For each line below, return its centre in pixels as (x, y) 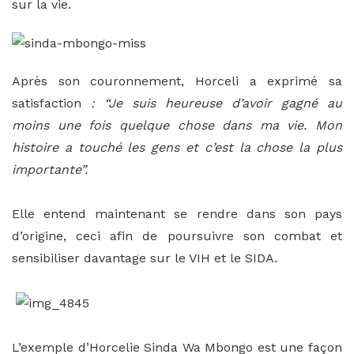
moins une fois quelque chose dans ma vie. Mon (177, 126)
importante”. (54, 170)
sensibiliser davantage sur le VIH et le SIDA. (145, 258)
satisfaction (47, 104)
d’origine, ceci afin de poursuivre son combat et (177, 236)
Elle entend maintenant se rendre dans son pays (177, 214)
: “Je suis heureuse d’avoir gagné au (212, 104)
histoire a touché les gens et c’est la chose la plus (177, 148)
